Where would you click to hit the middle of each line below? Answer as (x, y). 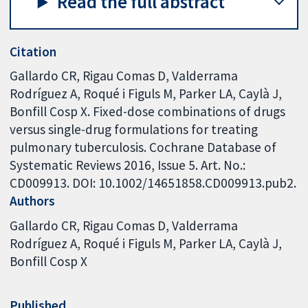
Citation (33, 51)
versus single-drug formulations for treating (134, 130)
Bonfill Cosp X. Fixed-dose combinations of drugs (148, 112)
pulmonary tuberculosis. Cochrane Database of (143, 147)
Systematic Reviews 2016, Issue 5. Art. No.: (128, 165)
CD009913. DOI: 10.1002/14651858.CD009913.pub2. (153, 183)
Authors (33, 201)
